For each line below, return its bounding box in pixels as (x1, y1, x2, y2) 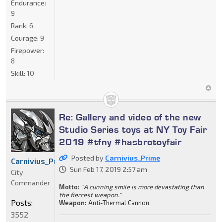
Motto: (58, 183, 80, 191)
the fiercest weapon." (58, 191, 121, 199)
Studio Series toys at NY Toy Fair (58, 123, 207, 136)
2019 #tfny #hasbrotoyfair (58, 136, 182, 148)
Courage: (11, 34, 40, 43)
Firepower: (11, 46, 44, 55)
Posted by (71, 154, 105, 163)
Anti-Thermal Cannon (86, 199, 149, 207)
